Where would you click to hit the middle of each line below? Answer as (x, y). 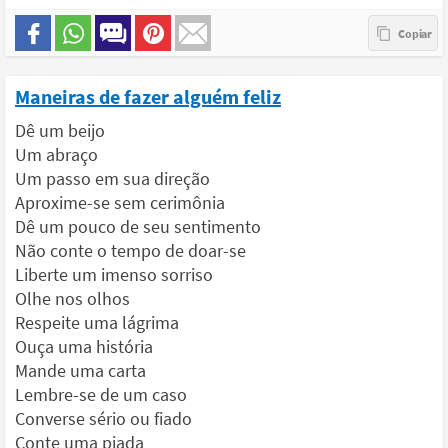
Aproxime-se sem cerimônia (120, 202)
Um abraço (56, 154)
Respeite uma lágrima (97, 322)
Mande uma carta (80, 370)
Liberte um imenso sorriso (114, 274)
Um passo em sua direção (112, 178)
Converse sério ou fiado (103, 418)
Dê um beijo (60, 130)
